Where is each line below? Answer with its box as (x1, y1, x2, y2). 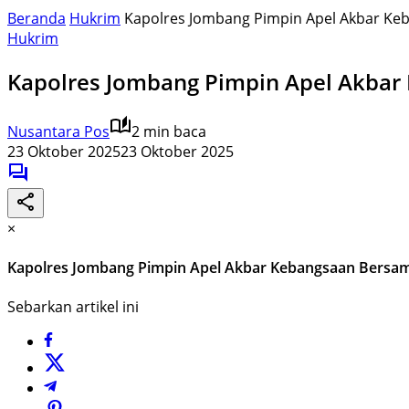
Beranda (7, 8, 66, 28)
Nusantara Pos (7, 121, 110, 142)
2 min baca (131, 121, 206, 142)
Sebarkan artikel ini (7, 297, 139, 318)
